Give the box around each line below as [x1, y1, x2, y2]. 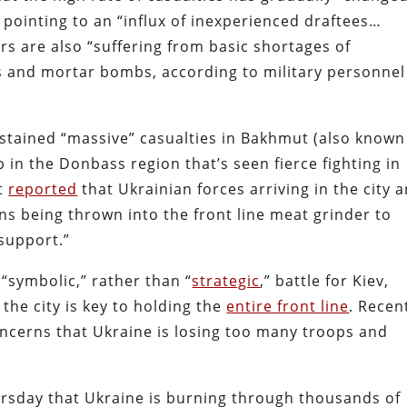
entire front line [226, 295, 350, 316]
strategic [192, 270, 261, 291]
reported [8, 178, 78, 199]
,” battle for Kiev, [260, 270, 390, 291]
